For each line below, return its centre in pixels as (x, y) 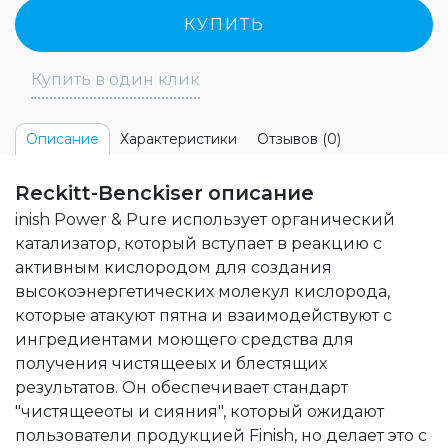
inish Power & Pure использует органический (205, 219)
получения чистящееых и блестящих (171, 363)
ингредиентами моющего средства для (184, 339)
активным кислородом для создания (173, 267)
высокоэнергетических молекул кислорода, (202, 291)
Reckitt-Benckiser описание (164, 193)
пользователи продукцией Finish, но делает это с (221, 435)
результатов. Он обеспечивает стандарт (181, 387)
